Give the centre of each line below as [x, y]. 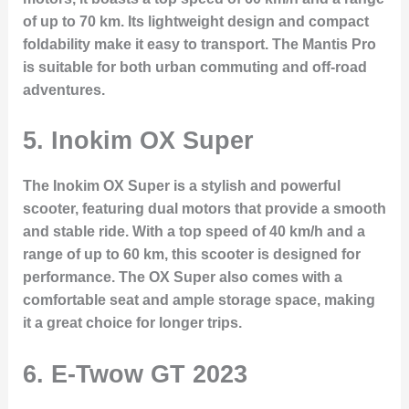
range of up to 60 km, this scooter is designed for [191, 255]
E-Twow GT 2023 [149, 373]
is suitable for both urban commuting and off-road [194, 67]
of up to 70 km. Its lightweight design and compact [195, 21]
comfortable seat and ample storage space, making [199, 300]
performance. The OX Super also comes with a [182, 278]
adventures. [63, 89]
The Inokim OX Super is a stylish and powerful [181, 186]
